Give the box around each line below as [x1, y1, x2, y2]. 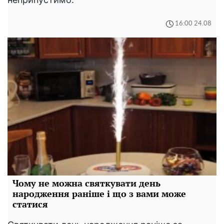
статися [12, 197, 48, 210]
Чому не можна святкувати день [12, 176, 160, 189]
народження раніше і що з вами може [12, 187, 186, 199]
